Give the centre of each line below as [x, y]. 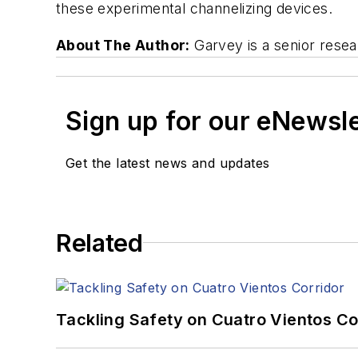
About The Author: [123, 45]
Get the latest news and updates [168, 163]
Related [99, 243]
